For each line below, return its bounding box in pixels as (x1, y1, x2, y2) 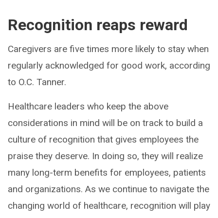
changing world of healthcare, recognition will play (8, 200, 210, 211)
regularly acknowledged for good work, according (8, 59, 210, 71)
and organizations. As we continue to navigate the (8, 183, 209, 195)
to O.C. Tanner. (8, 76, 66, 88)
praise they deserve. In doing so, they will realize (8, 150, 203, 162)
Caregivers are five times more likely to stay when (8, 43, 209, 54)
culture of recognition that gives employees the (8, 133, 199, 145)
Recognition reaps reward (8, 15, 188, 34)
